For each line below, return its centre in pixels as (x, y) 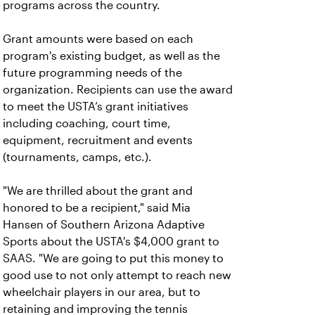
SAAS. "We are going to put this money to (113, 258)
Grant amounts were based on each (98, 39)
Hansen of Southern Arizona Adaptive (104, 225)
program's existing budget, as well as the (111, 56)
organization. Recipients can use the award (118, 90)
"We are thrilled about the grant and (98, 191)
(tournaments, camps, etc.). (77, 157)
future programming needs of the (92, 73)
